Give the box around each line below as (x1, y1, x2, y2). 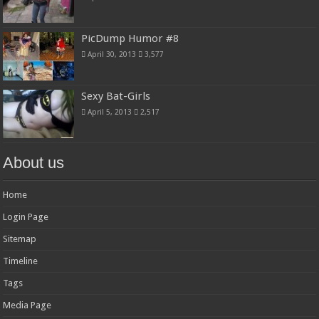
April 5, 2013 (88, 108, 132, 117)
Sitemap (3, 234, 37, 245)
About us (3, 154, 65, 172)
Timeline (3, 256, 38, 267)
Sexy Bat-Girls (81, 90, 151, 103)
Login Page (3, 211, 49, 223)
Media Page (3, 300, 52, 311)
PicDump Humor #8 (81, 31, 179, 45)
